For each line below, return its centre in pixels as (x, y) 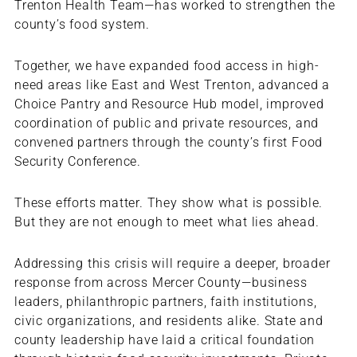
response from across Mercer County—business (161, 283)
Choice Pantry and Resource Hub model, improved (169, 104)
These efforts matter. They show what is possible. (169, 203)
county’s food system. (82, 25)
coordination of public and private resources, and (167, 124)
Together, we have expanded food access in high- (167, 66)
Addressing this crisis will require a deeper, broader (172, 264)
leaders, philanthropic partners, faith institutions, (165, 302)
